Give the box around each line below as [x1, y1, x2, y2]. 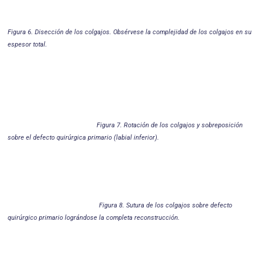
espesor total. [8, 41, 47, 48]
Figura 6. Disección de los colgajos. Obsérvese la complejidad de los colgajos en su [8, 28, 252, 36]
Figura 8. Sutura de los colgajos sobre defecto [99, 202, 232, 209]
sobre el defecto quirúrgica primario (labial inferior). [8, 134, 159, 141]
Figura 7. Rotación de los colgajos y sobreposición [97, 121, 243, 129]
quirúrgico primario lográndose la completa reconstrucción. [8, 214, 180, 222]
